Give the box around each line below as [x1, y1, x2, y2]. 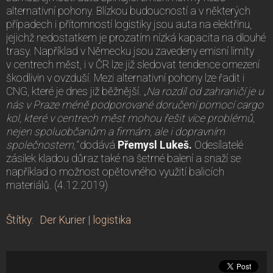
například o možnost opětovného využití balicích [6, 165, 224, 178]
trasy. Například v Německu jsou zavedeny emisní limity [6, 44, 254, 57]
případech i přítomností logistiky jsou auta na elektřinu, [6, 18, 252, 30]
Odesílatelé [194, 138, 243, 151]
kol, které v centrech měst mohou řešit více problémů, [6, 112, 255, 124]
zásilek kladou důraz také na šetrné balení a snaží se [6, 152, 241, 165]
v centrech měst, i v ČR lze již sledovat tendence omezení [6, 58, 260, 71]
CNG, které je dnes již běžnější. [6, 85, 144, 97]
